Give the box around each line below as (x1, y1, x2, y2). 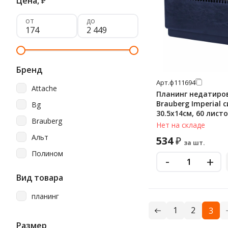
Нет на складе (156, 120, 205, 130)
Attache (32, 83, 57, 93)
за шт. (184, 138, 205, 148)
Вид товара (16, 172, 63, 184)
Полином (32, 148, 63, 158)
